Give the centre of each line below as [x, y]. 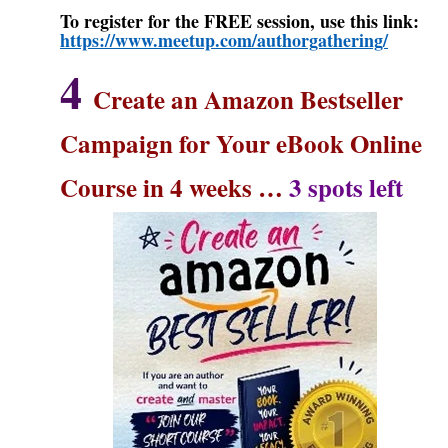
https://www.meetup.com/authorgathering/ [224, 40]
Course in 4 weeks [159, 188]
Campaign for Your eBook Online [241, 144]
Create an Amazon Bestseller [248, 100]
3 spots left [346, 188]
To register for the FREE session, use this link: [239, 21]
